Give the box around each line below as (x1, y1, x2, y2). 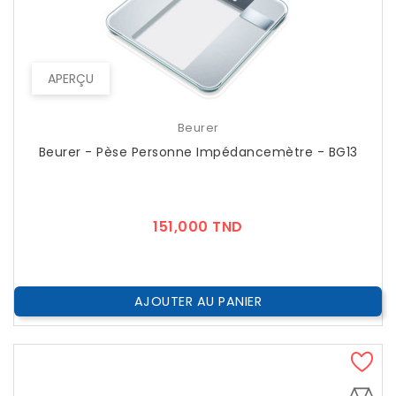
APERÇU (48, 70, 94, 88)
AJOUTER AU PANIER (133, 293, 263, 311)
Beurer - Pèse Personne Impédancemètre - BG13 (38, 143, 358, 162)
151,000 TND (153, 217, 243, 238)
